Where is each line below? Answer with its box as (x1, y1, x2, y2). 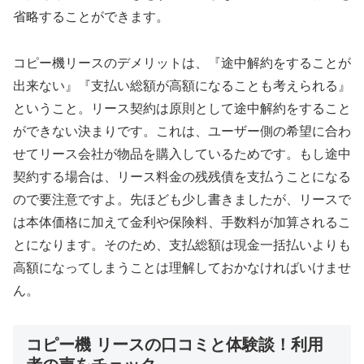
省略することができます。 (13, 9, 169, 24)
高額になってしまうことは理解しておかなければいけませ (13, 260, 351, 275)
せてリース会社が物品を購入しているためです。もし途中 (13, 146, 351, 161)
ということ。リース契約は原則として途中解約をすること (13, 101, 351, 115)
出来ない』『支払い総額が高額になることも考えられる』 (13, 78, 351, 93)
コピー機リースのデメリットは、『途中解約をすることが (13, 55, 351, 70)
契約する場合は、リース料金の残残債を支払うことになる (13, 169, 351, 184)
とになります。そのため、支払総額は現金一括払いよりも (13, 237, 351, 252)
